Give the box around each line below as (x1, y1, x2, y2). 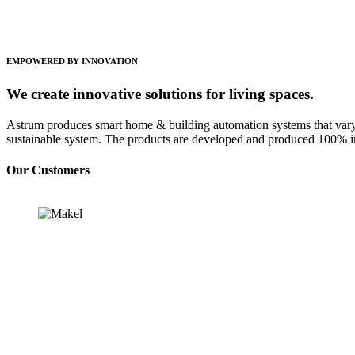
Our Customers (6, 162, 90, 177)
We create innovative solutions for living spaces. (6, 85, 314, 102)
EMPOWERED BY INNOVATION (6, 55, 138, 66)
